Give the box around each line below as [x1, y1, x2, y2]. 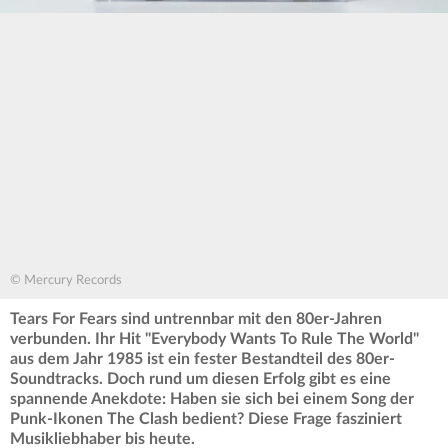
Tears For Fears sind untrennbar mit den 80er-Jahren [10, 311, 382, 328]
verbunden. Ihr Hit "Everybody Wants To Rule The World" [10, 331, 419, 348]
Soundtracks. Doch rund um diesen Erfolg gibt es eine [10, 371, 391, 388]
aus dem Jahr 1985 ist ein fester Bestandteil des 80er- [10, 351, 395, 368]
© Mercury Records [10, 274, 122, 288]
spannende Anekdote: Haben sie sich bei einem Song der [10, 391, 414, 408]
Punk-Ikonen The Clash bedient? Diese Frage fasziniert [10, 411, 402, 428]
